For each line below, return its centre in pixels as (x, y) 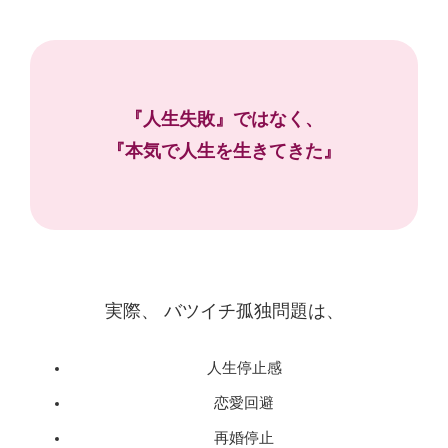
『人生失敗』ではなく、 (224, 119)
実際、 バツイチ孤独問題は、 (224, 311)
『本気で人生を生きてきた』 (224, 151)
